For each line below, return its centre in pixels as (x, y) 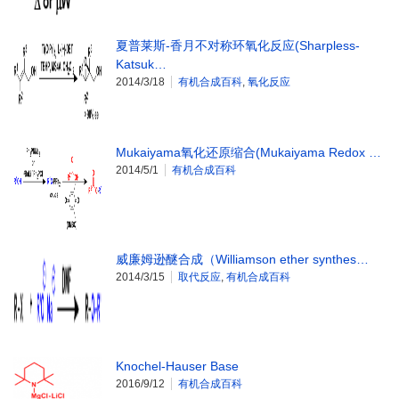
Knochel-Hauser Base (177, 366)
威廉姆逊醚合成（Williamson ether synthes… (242, 260)
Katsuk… (141, 65)
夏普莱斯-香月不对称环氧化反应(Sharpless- (238, 46)
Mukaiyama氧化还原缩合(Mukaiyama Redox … (248, 153)
